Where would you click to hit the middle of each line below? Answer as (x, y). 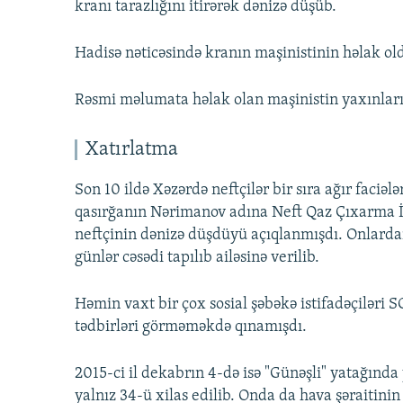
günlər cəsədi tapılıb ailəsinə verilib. (197, 258)
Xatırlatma (132, 150)
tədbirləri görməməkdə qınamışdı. (191, 327)
